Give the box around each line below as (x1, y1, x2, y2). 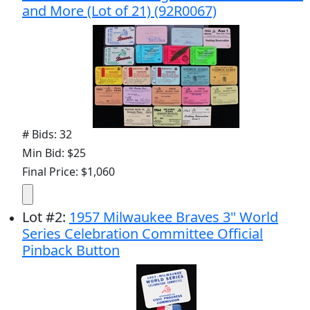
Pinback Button (22, 240, 120, 259)
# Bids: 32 (22, 126, 72, 142)
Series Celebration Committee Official (22, 224, 263, 243)
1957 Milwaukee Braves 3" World (69, 207, 278, 226)
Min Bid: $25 (22, 145, 86, 161)
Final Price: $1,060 (22, 163, 115, 179)
